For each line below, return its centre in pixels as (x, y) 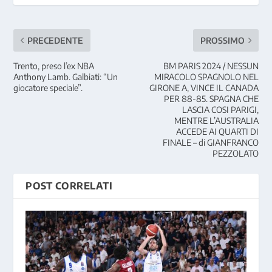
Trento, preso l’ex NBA (54, 66)
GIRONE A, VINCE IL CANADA (204, 88)
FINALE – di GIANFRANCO (210, 143)
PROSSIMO (222, 41)
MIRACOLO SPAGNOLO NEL (206, 77)
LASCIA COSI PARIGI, (220, 110)
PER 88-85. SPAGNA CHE (211, 99)
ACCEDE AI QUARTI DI (217, 132)
